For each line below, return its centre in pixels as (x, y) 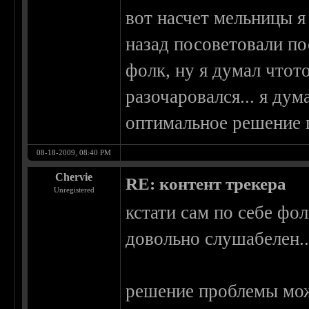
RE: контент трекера (206, 184)
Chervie (74, 177)
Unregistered (74, 190)
